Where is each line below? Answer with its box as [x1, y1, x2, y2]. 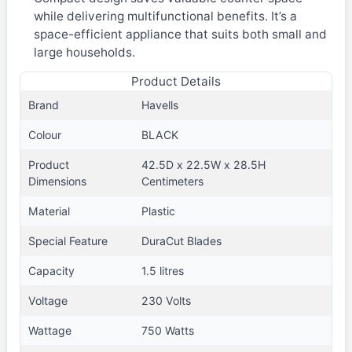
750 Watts [141, 323, 194, 337]
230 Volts [141, 293, 191, 307]
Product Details [131, 73, 221, 89]
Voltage [27, 293, 68, 307]
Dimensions [27, 174, 86, 188]
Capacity [27, 263, 75, 277]
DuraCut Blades [141, 233, 222, 247]
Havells [141, 97, 178, 112]
